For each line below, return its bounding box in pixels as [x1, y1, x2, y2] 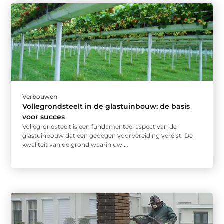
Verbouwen [22, 92, 58, 100]
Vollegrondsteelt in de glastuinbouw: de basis [22, 101, 190, 111]
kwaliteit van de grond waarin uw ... [22, 140, 129, 148]
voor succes [22, 112, 65, 121]
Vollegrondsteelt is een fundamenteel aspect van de [22, 122, 177, 130]
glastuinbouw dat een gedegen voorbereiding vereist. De [22, 131, 193, 139]
